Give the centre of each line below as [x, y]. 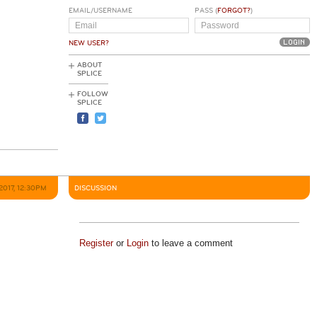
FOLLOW [93, 94]
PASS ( [206, 11]
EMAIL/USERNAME [100, 11]
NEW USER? [89, 43]
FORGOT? [234, 11]
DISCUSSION [96, 188]
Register [96, 243]
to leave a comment [190, 243]
